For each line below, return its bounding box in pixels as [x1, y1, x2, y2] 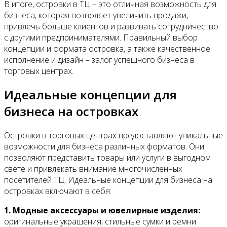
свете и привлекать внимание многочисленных [4, 163, 182, 175]
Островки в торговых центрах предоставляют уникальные [4, 130, 223, 141]
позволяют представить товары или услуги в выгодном [4, 152, 211, 164]
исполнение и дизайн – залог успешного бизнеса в [4, 54, 195, 65]
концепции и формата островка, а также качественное [4, 43, 210, 54]
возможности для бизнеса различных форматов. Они [4, 141, 204, 153]
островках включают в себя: [4, 185, 111, 197]
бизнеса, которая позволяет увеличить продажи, [4, 9, 188, 21]
